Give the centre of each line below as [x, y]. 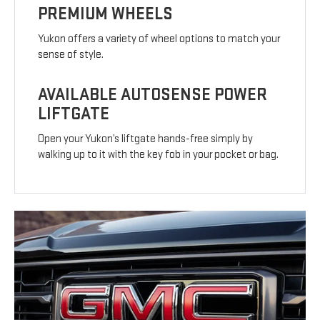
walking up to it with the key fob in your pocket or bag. [159, 155]
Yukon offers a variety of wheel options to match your [159, 39]
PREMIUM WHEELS [106, 14]
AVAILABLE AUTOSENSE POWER [153, 95]
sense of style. [71, 55]
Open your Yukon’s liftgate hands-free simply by [146, 139]
